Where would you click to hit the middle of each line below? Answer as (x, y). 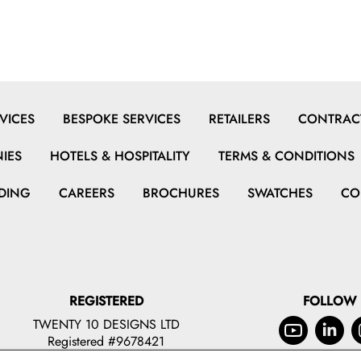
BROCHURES (180, 193)
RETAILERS (239, 118)
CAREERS (86, 193)
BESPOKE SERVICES (121, 118)
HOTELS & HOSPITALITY (120, 156)
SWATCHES (280, 193)
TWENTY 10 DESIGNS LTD (106, 324)
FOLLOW (329, 301)
